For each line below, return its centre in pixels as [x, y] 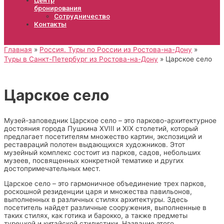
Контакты [50, 24]
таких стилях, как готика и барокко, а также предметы [96, 216]
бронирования [58, 8]
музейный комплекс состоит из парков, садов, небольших [102, 153]
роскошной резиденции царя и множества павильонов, [98, 192]
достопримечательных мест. [52, 169]
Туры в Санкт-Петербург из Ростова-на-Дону [81, 59]
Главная [18, 49]
